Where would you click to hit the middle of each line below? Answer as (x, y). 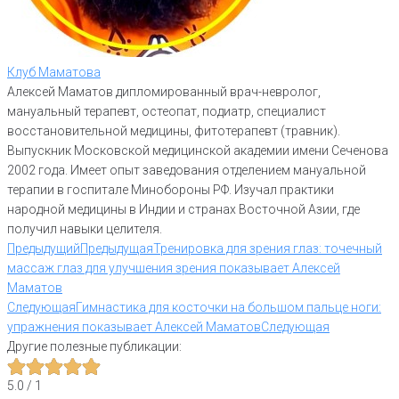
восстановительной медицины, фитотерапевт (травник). (174, 131)
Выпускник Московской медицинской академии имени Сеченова (198, 151)
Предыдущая (117, 249)
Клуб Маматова (54, 73)
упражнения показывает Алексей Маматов (134, 327)
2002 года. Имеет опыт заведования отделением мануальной (187, 171)
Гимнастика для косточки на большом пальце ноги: (228, 308)
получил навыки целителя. (85, 229)
